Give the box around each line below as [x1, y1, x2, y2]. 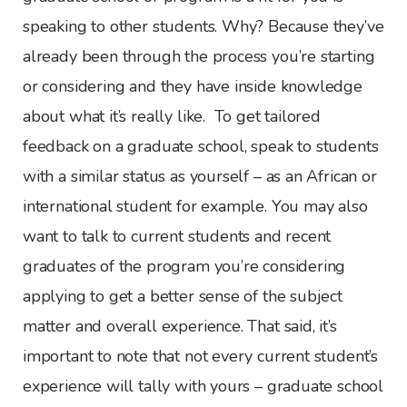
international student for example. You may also [23, 194, 368, 217]
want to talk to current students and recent [23, 224, 332, 247]
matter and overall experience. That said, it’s [23, 314, 337, 337]
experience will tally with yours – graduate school [23, 374, 384, 397]
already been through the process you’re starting [23, 45, 375, 67]
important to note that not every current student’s [23, 344, 379, 367]
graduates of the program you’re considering [23, 254, 346, 277]
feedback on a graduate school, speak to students [23, 134, 379, 157]
